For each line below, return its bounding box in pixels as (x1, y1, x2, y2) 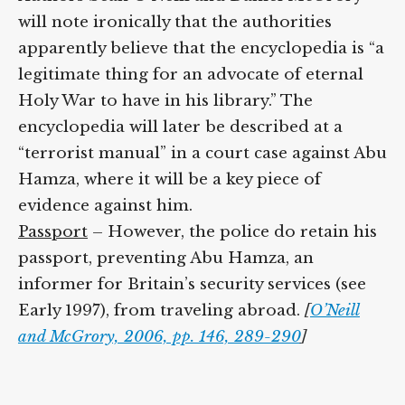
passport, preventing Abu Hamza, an (18, 249, 314, 268)
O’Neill (310, 301, 360, 320)
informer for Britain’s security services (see (18, 275, 366, 294)
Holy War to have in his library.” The (18, 91, 313, 110)
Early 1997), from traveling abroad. (18, 301, 305, 320)
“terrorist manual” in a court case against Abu (18, 144, 387, 163)
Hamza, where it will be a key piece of (18, 170, 321, 189)
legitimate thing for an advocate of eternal (18, 65, 363, 84)
